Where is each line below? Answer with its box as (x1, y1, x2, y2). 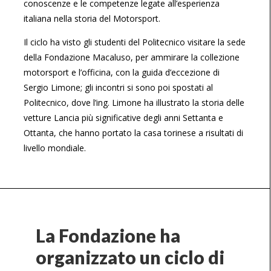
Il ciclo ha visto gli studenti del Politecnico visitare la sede (24, 36, 246, 48)
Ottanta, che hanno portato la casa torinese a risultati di (24, 126, 243, 139)
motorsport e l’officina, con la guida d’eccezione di (24, 66, 220, 78)
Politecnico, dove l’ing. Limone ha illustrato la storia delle (24, 96, 244, 108)
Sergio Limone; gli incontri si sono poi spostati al (24, 81, 213, 93)
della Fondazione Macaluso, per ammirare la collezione (24, 51, 240, 63)
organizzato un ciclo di (36, 246, 224, 268)
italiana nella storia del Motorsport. (24, 12, 160, 24)
